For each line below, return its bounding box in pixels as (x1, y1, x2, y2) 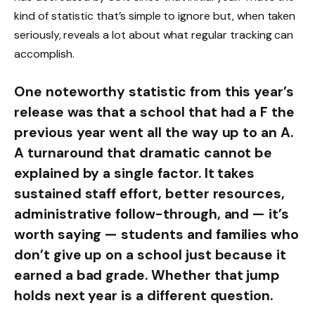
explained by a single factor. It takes (14, 164, 255, 182)
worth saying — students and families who (14, 225, 300, 243)
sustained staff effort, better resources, (14, 184, 285, 202)
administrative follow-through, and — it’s (14, 205, 290, 223)
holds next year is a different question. (14, 286, 274, 304)
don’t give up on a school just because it (14, 245, 287, 264)
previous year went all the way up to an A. (14, 123, 293, 141)
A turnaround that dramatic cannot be (14, 143, 273, 162)
